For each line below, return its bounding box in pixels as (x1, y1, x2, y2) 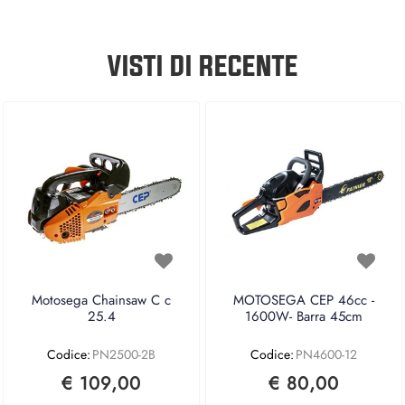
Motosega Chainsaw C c (32, 290, 171, 310)
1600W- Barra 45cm (245, 306, 363, 326)
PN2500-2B (92, 345, 156, 363)
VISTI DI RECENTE (107, 50, 298, 81)
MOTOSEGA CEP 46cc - (233, 290, 374, 310)
